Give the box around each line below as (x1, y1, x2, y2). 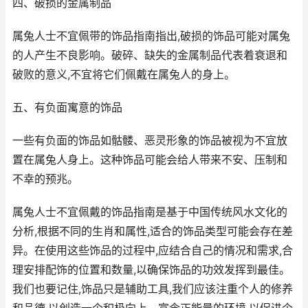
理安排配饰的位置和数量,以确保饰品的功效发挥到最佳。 (12, 263, 290, 276)
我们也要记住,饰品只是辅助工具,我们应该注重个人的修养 (12, 283, 293, 296)
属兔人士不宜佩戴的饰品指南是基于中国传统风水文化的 (12, 206, 287, 219)
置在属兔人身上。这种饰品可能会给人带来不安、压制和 (12, 153, 287, 166)
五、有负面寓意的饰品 (12, 101, 122, 114)
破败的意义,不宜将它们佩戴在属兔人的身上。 (12, 68, 235, 81)
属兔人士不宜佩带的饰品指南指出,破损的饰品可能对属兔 (12, 30, 290, 43)
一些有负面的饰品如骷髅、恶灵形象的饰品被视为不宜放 (12, 134, 287, 147)
